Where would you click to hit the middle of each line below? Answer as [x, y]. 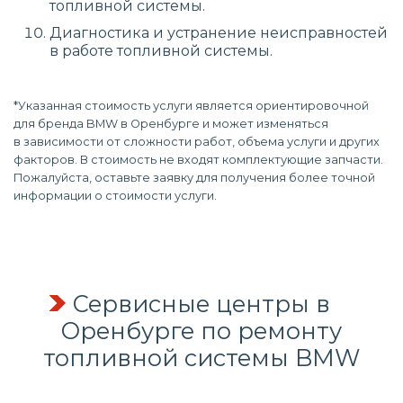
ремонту [290, 331]
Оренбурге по [149, 331]
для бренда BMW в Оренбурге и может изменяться [171, 124]
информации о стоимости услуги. [115, 196]
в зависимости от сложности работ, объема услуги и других [197, 142]
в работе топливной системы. [161, 51]
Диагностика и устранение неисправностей [219, 33]
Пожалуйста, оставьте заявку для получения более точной [194, 178]
